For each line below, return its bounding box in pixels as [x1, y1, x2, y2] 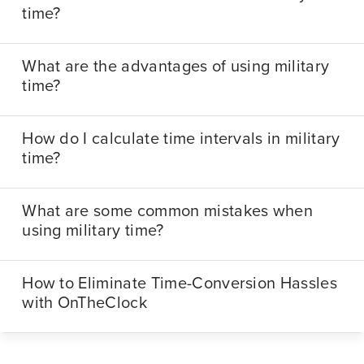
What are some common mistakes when [22, 201, 314, 222]
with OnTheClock [22, 293, 147, 314]
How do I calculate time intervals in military [22, 129, 340, 149]
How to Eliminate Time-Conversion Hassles [22, 274, 337, 294]
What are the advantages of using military [22, 57, 330, 77]
